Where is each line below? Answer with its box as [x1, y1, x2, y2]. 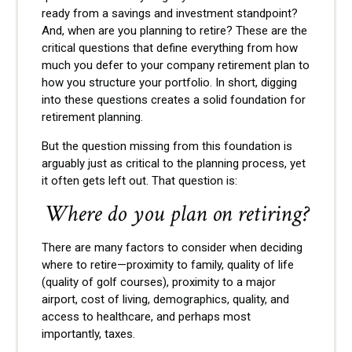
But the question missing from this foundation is [42, 138, 292, 153]
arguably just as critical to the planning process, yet [42, 156, 306, 170]
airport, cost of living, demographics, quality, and [42, 291, 289, 306]
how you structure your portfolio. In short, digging [42, 75, 297, 90]
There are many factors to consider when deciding [42, 240, 302, 255]
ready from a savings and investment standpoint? [42, 5, 298, 20]
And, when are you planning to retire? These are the [42, 23, 307, 38]
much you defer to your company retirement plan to [42, 57, 310, 72]
